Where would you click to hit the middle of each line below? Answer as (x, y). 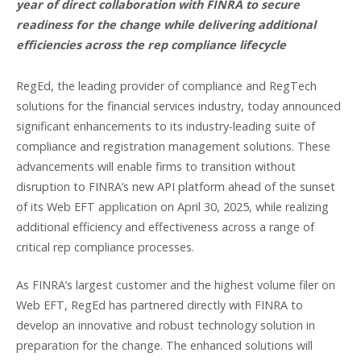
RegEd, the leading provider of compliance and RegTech (166, 86)
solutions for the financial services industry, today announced (178, 106)
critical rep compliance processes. (105, 247)
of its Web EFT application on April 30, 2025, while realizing (172, 207)
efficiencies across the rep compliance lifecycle (151, 45)
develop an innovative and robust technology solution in (166, 325)
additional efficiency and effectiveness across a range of (165, 227)
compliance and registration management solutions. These (173, 147)
